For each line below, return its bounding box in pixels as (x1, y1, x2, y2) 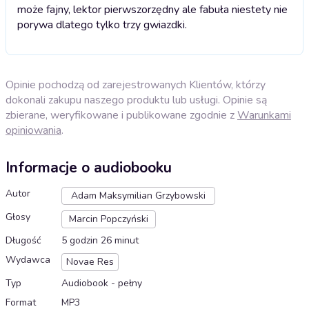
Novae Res (66, 255, 114, 269)
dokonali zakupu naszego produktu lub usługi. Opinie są (6, 92, 267, 108)
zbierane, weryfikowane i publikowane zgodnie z (6, 107, 237, 123)
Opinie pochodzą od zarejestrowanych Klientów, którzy (6, 77, 266, 92)
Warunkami (237, 107, 291, 123)
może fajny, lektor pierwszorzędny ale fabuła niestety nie (17, 1, 288, 17)
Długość (6, 234, 41, 248)
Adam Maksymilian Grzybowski (71, 189, 206, 203)
